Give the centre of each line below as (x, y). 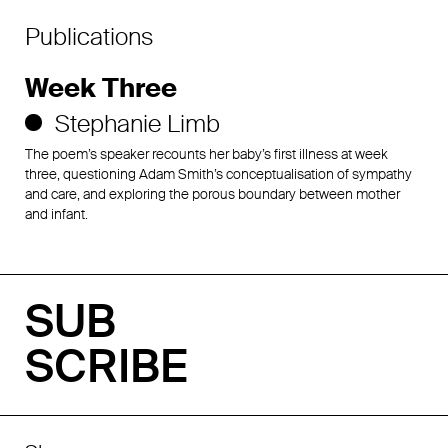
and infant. (56, 213)
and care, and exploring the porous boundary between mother (212, 193)
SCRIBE (106, 366)
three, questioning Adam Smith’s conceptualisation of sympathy (218, 173)
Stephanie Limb (138, 123)
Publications (89, 36)
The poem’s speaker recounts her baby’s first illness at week (206, 153)
